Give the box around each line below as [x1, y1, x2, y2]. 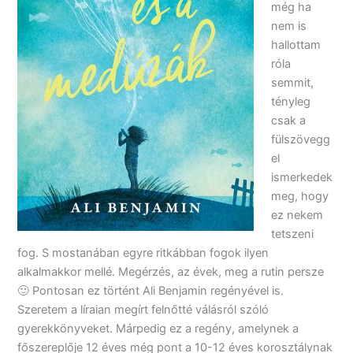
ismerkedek [271, 169, 333, 184]
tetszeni [271, 226, 314, 241]
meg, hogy [271, 188, 329, 203]
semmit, [271, 75, 314, 90]
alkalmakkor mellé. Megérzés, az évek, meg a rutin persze [17, 264, 325, 279]
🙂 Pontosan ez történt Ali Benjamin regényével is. [17, 283, 284, 298]
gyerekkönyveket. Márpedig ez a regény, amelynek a [17, 321, 299, 336]
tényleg [271, 94, 311, 109]
